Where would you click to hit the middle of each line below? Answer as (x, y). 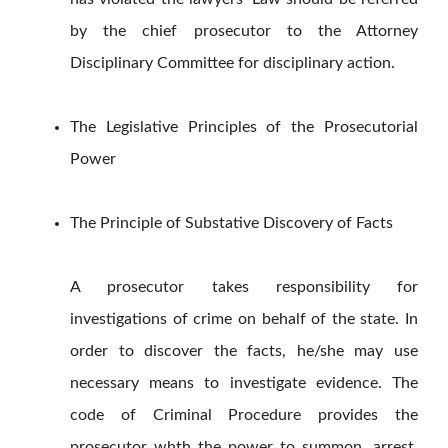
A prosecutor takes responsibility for (244, 287)
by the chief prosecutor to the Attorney (244, 31)
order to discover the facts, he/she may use (244, 351)
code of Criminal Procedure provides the (244, 415)
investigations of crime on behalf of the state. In (244, 319)
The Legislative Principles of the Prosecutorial (244, 127)
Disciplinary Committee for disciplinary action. (232, 63)
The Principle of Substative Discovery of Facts (231, 223)
